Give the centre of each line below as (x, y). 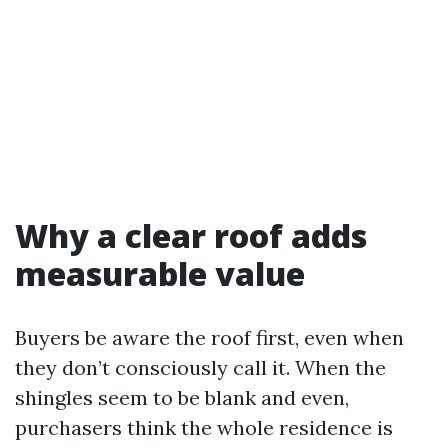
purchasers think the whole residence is (204, 427)
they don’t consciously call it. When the (200, 367)
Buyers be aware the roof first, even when (209, 337)
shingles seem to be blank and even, (182, 397)
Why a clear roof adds (191, 235)
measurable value (160, 273)
